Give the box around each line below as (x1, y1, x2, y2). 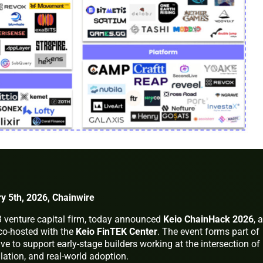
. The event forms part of (157, 225, 259, 237)
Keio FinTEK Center (76, 225, 157, 237)
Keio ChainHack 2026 (163, 213, 254, 225)
